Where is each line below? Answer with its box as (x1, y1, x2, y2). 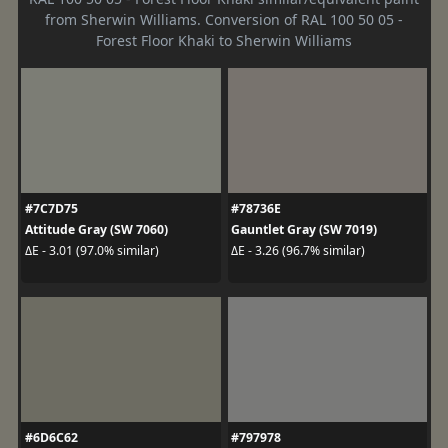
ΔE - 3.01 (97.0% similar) (24, 242, 159, 260)
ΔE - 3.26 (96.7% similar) (231, 242, 365, 260)
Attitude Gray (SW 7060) (24, 220, 168, 238)
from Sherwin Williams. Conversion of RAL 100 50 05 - (45, 9, 403, 29)
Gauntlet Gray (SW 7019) (231, 220, 377, 238)
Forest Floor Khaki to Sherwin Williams (96, 30, 352, 50)
